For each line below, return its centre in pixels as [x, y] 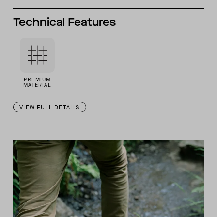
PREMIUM [37, 80]
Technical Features [65, 22]
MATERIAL [37, 85]
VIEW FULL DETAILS [50, 107]
